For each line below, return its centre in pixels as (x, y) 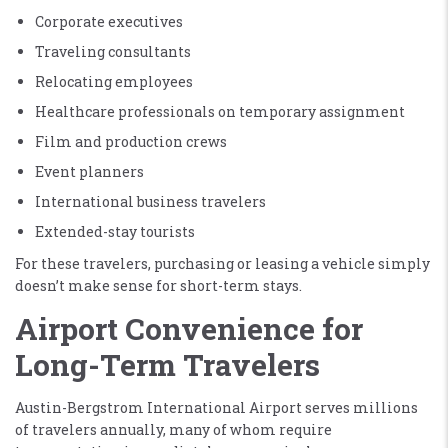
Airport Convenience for (189, 328)
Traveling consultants (113, 51)
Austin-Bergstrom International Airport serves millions (216, 407)
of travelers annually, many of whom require (173, 429)
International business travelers (150, 201)
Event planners (89, 171)
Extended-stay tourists (115, 231)
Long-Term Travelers (167, 364)
